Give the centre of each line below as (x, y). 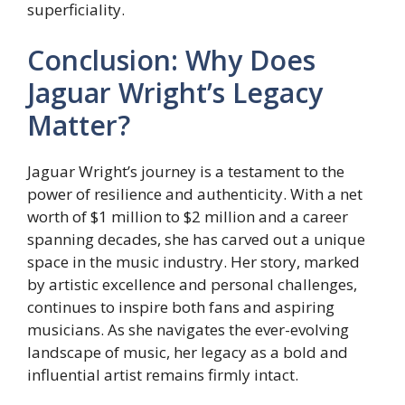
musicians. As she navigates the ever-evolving (188, 329)
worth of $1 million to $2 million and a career (188, 216)
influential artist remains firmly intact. (163, 374)
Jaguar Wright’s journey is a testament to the (186, 171)
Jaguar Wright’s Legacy (175, 92)
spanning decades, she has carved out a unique (196, 239)
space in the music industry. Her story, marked (193, 261)
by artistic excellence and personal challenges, (192, 284)
